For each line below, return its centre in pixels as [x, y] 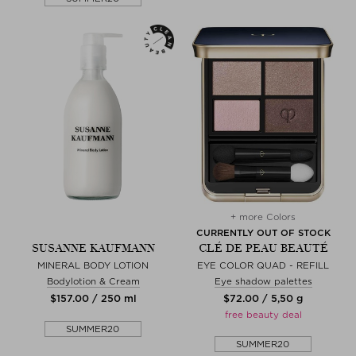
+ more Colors [263, 217]
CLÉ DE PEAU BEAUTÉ [263, 248]
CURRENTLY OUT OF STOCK [263, 232]
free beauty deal [263, 314]
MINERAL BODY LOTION [93, 265]
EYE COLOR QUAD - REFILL [263, 265]
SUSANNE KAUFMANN [93, 248]
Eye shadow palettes [263, 281]
